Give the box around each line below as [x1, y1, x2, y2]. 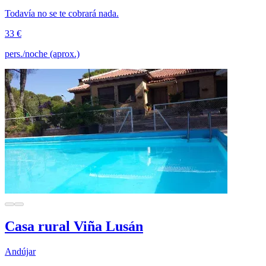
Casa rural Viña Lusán [5, 218, 143, 234]
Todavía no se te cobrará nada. [5, 8, 119, 18]
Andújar [5, 246, 36, 256]
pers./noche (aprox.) [5, 48, 80, 59]
